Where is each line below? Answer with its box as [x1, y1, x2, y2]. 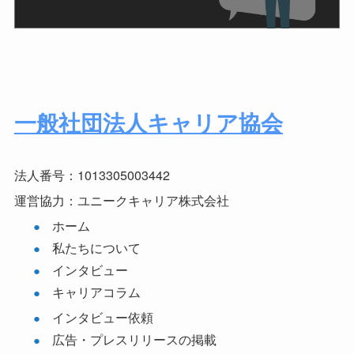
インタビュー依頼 [51, 307, 153, 327]
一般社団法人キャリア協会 [13, 105, 283, 138]
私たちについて [51, 238, 141, 258]
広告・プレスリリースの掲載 [51, 330, 217, 349]
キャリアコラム [51, 282, 141, 302]
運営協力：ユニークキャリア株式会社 [13, 190, 229, 209]
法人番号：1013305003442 [13, 164, 170, 184]
